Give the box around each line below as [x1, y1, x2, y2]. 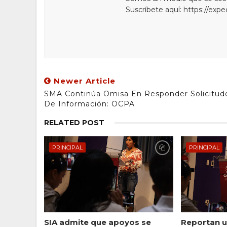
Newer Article [51, 76, 116, 86]
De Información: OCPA [44, 99, 135, 109]
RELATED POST [44, 118, 104, 128]
